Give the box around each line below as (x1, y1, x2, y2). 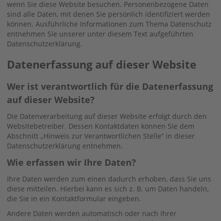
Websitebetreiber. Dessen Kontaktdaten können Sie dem (7, 121, 194, 131)
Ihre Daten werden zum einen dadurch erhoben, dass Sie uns (7, 174, 211, 184)
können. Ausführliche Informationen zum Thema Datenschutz (7, 19, 212, 29)
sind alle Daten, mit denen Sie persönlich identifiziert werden (7, 9, 210, 19)
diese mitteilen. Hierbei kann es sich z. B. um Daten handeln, (7, 184, 209, 193)
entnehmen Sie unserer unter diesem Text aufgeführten (7, 29, 193, 38)
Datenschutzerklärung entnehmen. (7, 141, 123, 150)
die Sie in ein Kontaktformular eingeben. (7, 193, 141, 203)
